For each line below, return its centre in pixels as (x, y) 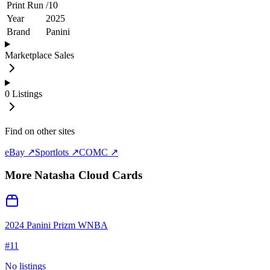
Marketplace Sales (39, 55)
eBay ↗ (20, 152)
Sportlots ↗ (57, 152)
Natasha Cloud (72, 175)
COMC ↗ (99, 152)
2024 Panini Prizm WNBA (56, 225)
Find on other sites (40, 131)
